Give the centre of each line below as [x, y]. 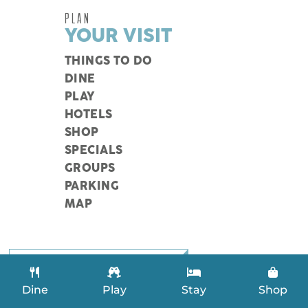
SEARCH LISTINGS [99, 267]
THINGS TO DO [108, 62]
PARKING [92, 187]
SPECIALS [93, 151]
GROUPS [90, 169]
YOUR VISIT [118, 36]
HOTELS [88, 115]
